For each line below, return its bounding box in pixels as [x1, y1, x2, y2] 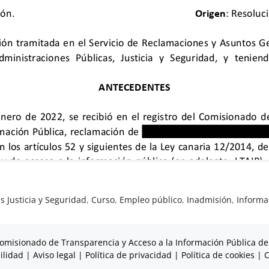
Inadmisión [187, 193, 232, 205]
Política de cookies [181, 249, 255, 261]
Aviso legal [32, 249, 76, 261]
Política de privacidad [85, 249, 172, 261]
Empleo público [119, 193, 183, 205]
